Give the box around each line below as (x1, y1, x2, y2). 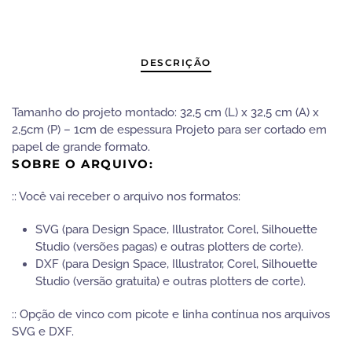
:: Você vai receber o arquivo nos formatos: (12, 189, 240, 203)
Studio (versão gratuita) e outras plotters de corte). (35, 274, 306, 288)
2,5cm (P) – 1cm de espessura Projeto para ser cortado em (12, 123, 327, 137)
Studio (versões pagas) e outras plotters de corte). (35, 240, 303, 254)
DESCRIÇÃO (141, 57, 211, 68)
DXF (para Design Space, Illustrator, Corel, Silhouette (35, 257, 317, 271)
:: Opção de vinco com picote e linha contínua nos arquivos (12, 307, 330, 321)
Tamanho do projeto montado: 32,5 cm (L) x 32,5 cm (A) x (12, 105, 319, 119)
